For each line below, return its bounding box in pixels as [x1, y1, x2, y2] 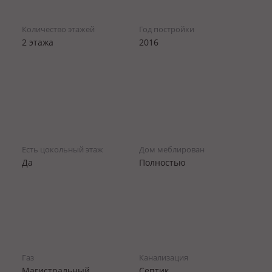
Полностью [138, 157, 186, 168]
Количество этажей [22, 24, 95, 35]
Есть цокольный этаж [22, 144, 103, 155]
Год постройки [138, 24, 194, 35]
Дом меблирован [138, 144, 205, 155]
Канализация [138, 252, 188, 263]
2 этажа [22, 36, 53, 48]
